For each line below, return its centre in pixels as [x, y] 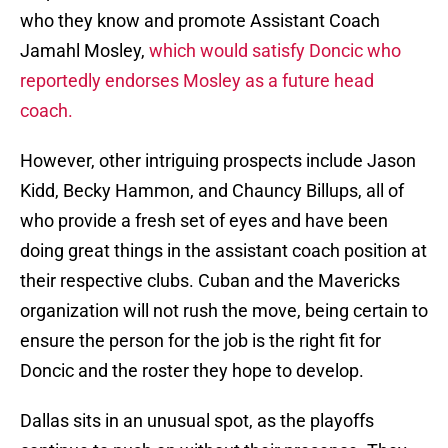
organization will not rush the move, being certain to [224, 311]
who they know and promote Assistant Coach [200, 21]
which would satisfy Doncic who [275, 51]
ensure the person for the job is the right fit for [200, 341]
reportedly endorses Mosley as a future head [197, 81]
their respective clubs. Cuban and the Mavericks [210, 281]
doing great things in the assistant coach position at [223, 251]
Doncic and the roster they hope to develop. [192, 371]
